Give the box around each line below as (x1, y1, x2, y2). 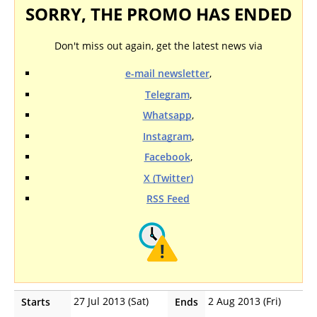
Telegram (144, 87, 190, 101)
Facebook (144, 150, 190, 163)
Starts (21, 295, 50, 309)
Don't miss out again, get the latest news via (54, 39, 263, 52)
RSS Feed (146, 192, 190, 205)
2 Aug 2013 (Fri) (208, 294, 281, 308)
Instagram (142, 129, 192, 143)
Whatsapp (142, 108, 192, 122)
